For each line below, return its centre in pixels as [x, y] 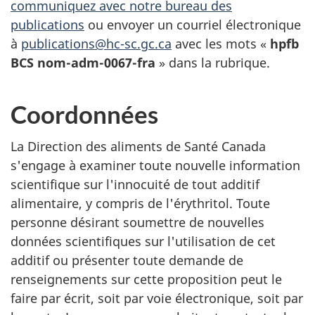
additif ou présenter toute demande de [127, 261]
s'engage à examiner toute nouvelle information [155, 166]
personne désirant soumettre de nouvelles [137, 223]
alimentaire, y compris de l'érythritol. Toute [140, 204]
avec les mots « [221, 43]
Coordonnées [84, 114]
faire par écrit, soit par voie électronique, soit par [157, 298]
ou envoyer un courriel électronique [193, 24]
